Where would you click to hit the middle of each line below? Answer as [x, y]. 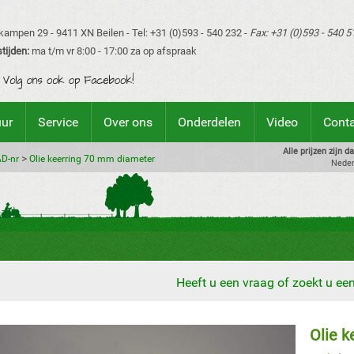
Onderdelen [209, 122]
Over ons [128, 122]
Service [58, 122]
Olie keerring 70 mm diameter [92, 159]
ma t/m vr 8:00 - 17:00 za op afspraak [113, 51]
